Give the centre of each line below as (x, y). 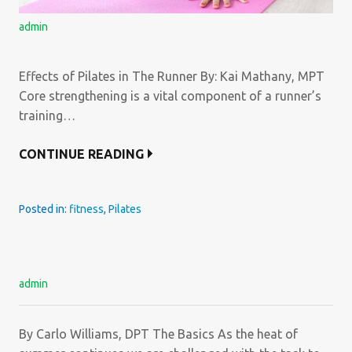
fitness (86, 209)
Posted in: (44, 209)
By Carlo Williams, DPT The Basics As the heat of (158, 334)
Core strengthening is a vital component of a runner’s (170, 95)
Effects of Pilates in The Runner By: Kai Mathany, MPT (172, 76)
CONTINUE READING (81, 154)
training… (47, 115)
